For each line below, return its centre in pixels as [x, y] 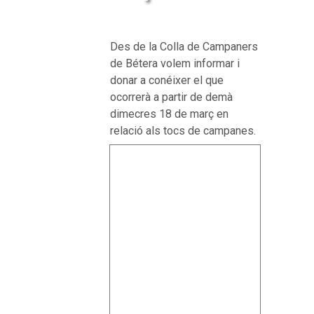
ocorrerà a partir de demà [172, 97]
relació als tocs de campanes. [183, 131]
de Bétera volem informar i [175, 64]
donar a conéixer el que [167, 81]
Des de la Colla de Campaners [184, 47]
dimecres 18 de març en [170, 114]
